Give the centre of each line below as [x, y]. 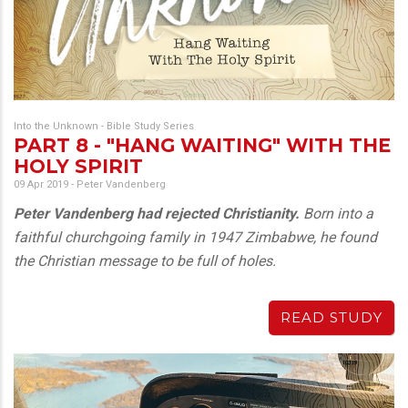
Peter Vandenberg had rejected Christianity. [157, 214]
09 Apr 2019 [41, 185]
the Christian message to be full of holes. [145, 261]
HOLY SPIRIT [78, 167]
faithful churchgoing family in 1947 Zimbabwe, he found [195, 238]
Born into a [337, 214]
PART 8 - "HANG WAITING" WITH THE [202, 146]
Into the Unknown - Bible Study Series [104, 127]
